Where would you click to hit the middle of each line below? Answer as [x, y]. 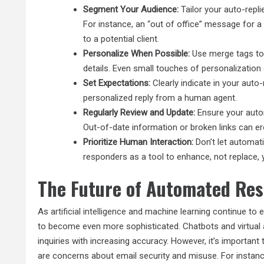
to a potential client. [121, 39]
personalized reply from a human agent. [160, 98]
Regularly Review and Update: [139, 112]
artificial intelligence [89, 212]
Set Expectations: [117, 83]
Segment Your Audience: [131, 9]
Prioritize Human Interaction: [138, 142]
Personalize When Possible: [137, 53]
